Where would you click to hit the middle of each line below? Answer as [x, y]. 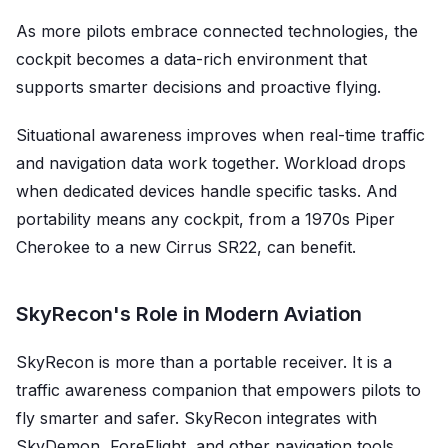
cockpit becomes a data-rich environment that [191, 58]
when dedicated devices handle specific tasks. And [206, 190]
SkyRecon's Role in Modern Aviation [189, 313]
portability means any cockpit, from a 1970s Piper [205, 218]
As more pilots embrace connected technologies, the [217, 30]
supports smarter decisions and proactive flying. [198, 86]
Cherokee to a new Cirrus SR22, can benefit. [186, 246]
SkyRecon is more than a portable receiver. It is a [204, 361]
